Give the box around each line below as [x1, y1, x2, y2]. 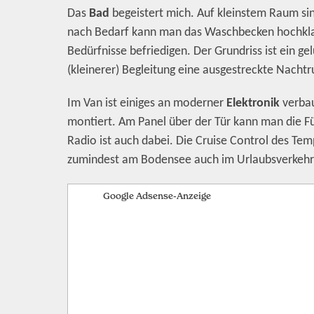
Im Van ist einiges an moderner [67, 97, 226, 110]
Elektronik [226, 97, 280, 110]
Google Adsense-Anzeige [103, 191, 211, 202]
